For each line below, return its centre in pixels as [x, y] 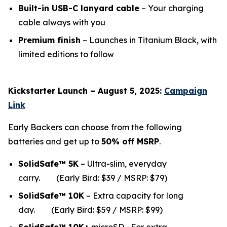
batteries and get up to [55, 141]
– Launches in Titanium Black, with [149, 40]
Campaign [186, 90]
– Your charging [172, 8]
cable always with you [62, 23]
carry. [37, 178]
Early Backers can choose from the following [95, 127]
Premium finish [49, 40]
